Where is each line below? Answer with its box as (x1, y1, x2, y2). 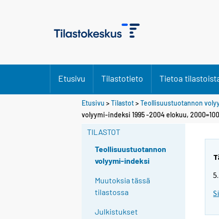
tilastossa (95, 187, 129, 197)
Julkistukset (95, 207, 138, 217)
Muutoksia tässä (95, 175, 151, 185)
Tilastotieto (101, 73, 143, 84)
